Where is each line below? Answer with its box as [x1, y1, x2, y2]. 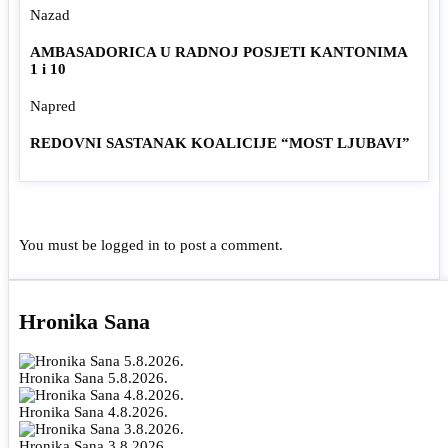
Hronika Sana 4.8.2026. [19, 404, 168, 421]
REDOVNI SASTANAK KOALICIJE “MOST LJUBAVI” [30, 134, 410, 151]
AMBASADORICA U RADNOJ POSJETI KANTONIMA [30, 43, 407, 60]
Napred [30, 97, 76, 114]
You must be [19, 236, 101, 253]
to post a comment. [160, 236, 283, 253]
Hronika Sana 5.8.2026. [19, 370, 168, 387]
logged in [101, 236, 160, 253]
